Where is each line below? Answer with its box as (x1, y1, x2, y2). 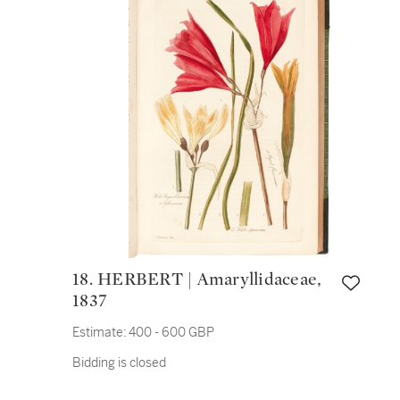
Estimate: (72, 324, 127, 340)
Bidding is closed (72, 354, 166, 371)
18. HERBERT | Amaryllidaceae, (72, 271, 97, 288)
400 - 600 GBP (129, 324, 214, 340)
